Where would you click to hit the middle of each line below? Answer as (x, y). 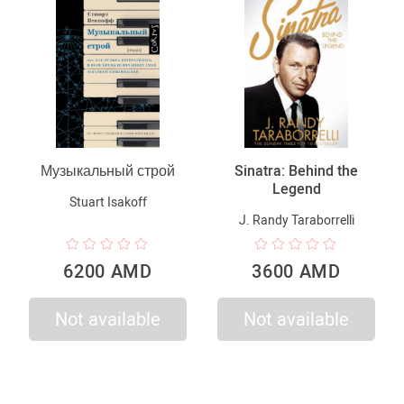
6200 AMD (108, 271)
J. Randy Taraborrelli (296, 220)
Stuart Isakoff (108, 202)
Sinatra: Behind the (296, 170)
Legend (296, 188)
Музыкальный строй (108, 170)
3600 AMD (296, 271)
